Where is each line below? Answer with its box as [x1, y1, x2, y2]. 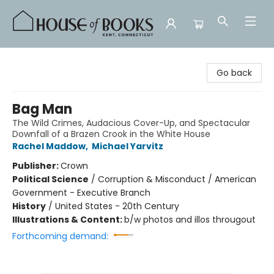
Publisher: [12, 160, 61, 172]
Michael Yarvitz [92, 140, 163, 152]
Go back [217, 67, 252, 79]
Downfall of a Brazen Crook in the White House [12, 128, 210, 140]
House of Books [9, 53, 74, 65]
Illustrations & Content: [12, 213, 124, 226]
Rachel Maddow [12, 140, 86, 152]
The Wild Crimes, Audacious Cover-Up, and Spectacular [12, 117, 250, 129]
